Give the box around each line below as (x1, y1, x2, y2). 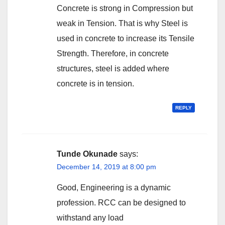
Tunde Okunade (57, 150, 118, 159)
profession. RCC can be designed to (57, 198, 186, 207)
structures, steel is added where (57, 64, 169, 73)
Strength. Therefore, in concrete (57, 49, 169, 58)
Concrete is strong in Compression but (57, 4, 193, 13)
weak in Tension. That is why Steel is (57, 19, 188, 28)
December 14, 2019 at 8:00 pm (57, 163, 156, 171)
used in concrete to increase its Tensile (57, 34, 194, 43)
